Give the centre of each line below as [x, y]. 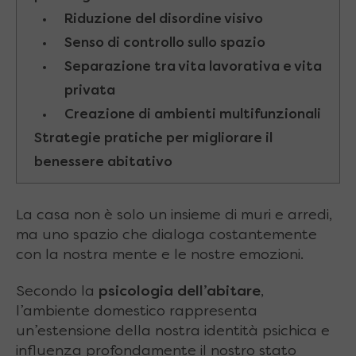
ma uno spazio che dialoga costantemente [166, 236]
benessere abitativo [103, 163]
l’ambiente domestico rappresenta [137, 312]
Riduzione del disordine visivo [163, 20]
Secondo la [55, 292]
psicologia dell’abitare [178, 292]
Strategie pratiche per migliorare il [153, 139]
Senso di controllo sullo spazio [164, 44]
